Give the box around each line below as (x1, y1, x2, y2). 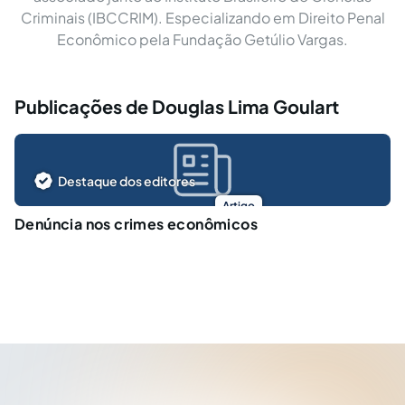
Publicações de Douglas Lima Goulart (14, 94, 339, 118)
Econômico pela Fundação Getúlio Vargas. (57, 29, 348, 49)
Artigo (222, 198, 255, 212)
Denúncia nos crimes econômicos (14, 213, 258, 233)
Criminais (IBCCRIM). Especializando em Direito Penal (20, 7, 385, 27)
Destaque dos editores (58, 172, 195, 189)
